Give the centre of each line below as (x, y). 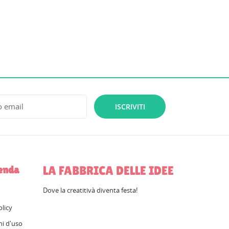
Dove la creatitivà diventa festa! (90, 190)
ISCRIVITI (130, 106)
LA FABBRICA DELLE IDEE (108, 170)
